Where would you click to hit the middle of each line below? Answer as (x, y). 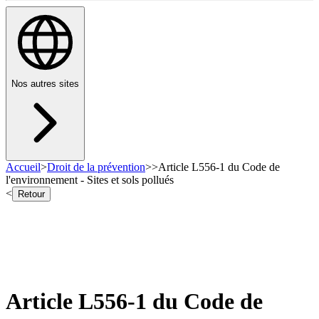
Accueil (23, 167)
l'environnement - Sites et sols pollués (90, 180)
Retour (31, 194)
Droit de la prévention (96, 167)
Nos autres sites (45, 84)
